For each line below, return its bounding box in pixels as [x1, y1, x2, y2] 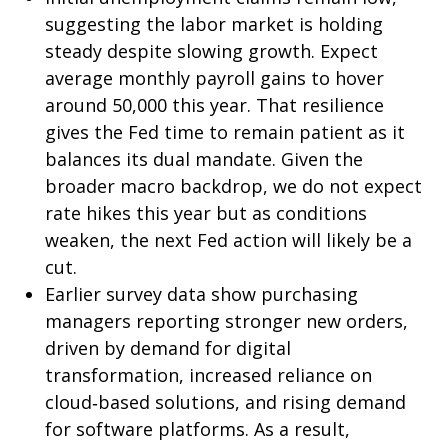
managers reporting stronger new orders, [45, 309, 408, 333]
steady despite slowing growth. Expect [45, 39, 378, 63]
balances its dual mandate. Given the [45, 147, 363, 171]
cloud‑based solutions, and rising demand [45, 390, 406, 414]
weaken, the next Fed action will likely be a [45, 228, 412, 252]
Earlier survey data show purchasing [45, 282, 358, 306]
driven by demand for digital [45, 336, 291, 360]
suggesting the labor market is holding [45, 12, 383, 36]
